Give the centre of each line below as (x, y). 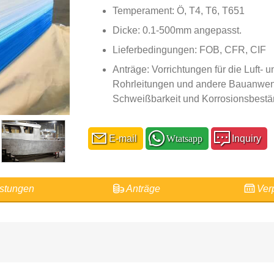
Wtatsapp (182, 138)
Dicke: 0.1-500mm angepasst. (177, 30)
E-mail (120, 138)
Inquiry (244, 138)
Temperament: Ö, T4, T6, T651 (179, 10)
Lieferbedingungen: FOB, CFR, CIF (189, 50)
